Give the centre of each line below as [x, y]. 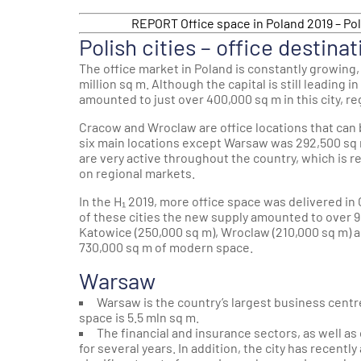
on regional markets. [137, 172]
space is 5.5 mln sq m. [139, 317]
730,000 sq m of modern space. [166, 247]
